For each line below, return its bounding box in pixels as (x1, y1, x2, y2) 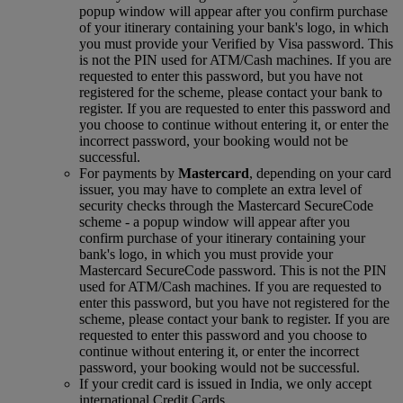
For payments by (79, 166, 178, 181)
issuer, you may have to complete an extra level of (79, 182, 362, 197)
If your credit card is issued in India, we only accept (79, 376, 372, 391)
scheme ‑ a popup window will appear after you (79, 214, 350, 229)
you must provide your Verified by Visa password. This (79, 36, 393, 51)
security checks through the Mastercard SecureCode (79, 198, 373, 213)
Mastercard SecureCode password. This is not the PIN (79, 263, 387, 278)
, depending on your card (249, 166, 391, 181)
